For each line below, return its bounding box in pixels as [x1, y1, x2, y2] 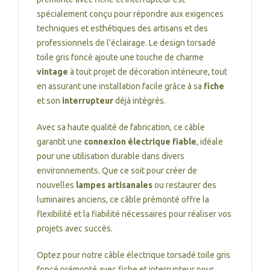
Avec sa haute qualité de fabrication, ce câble [37, 122, 205, 132]
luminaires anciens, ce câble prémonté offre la [37, 195, 209, 204]
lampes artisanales [76, 180, 152, 190]
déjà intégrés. [113, 96, 166, 105]
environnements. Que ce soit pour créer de [37, 166, 197, 175]
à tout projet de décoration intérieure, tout [68, 67, 227, 77]
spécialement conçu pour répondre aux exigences [37, 9, 224, 19]
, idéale [196, 137, 223, 146]
